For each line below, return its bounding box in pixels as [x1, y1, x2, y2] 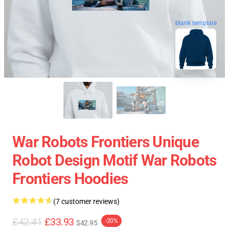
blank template [175, 19, 217, 27]
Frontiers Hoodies [12, 170, 128, 188]
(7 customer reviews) [53, 197, 120, 205]
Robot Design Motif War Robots [12, 151, 217, 169]
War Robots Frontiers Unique [12, 133, 199, 151]
